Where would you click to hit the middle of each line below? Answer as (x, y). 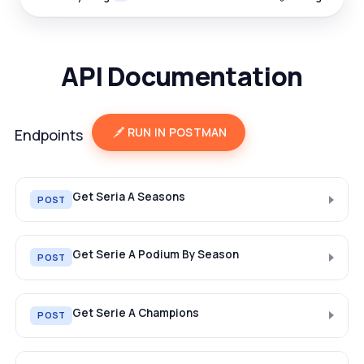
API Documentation (182, 76)
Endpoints (48, 135)
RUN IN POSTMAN (177, 132)
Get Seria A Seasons (129, 196)
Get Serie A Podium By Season (156, 255)
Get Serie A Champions (136, 312)
